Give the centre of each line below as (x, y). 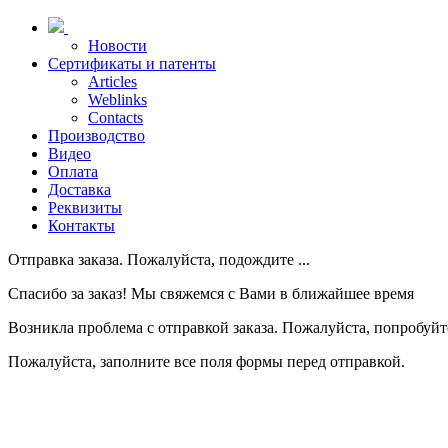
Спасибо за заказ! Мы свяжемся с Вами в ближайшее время (211, 294)
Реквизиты (85, 208)
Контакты (81, 226)
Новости (117, 46)
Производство (96, 136)
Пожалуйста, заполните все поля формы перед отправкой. (206, 362)
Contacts (115, 118)
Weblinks (117, 100)
